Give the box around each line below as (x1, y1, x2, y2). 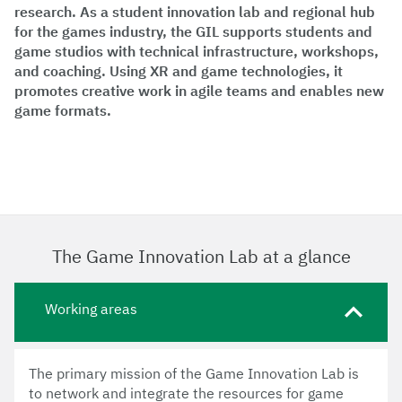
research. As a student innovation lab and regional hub (14, 2, 375, 21)
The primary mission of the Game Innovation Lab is (29, 363, 359, 382)
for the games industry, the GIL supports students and (14, 22, 372, 40)
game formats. (14, 100, 111, 119)
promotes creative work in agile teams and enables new (14, 81, 384, 100)
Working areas (45, 299, 137, 318)
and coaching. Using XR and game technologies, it (14, 61, 343, 80)
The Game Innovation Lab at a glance (51, 243, 351, 268)
